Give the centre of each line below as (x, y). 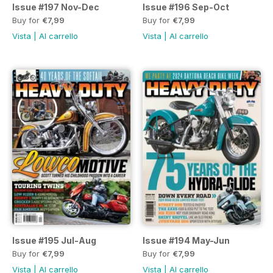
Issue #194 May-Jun (186, 240)
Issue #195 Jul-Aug (54, 240)
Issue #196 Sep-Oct (186, 7)
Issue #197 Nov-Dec (56, 7)
